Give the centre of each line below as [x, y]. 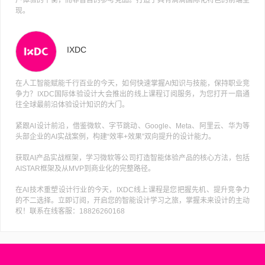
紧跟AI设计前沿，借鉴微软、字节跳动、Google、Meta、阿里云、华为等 [132, 126]
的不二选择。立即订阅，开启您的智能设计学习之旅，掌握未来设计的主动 [132, 200]
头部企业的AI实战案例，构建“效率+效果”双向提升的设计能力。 [115, 136]
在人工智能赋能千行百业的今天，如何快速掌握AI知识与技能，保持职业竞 [132, 83]
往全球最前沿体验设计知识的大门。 [72, 104]
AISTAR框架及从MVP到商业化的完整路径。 [85, 168]
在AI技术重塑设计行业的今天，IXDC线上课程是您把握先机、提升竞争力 [132, 190]
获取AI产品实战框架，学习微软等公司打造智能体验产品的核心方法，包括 [132, 158]
